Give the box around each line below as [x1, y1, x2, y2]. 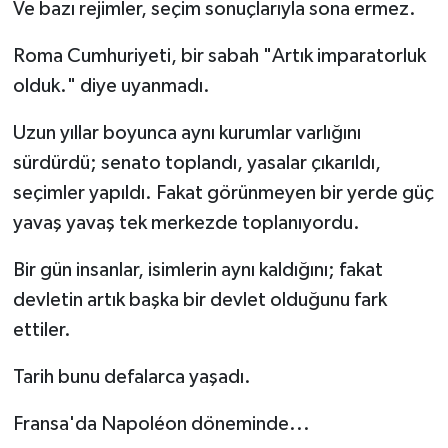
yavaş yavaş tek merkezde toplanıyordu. [12, 213, 360, 234]
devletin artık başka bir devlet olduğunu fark [12, 290, 387, 311]
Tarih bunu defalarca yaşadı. [12, 367, 251, 388]
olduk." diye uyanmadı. [12, 76, 210, 97]
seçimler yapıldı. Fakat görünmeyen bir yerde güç [12, 183, 434, 204]
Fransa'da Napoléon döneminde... [12, 414, 310, 435]
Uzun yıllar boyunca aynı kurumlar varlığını [12, 123, 361, 144]
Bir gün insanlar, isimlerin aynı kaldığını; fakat [12, 260, 383, 281]
